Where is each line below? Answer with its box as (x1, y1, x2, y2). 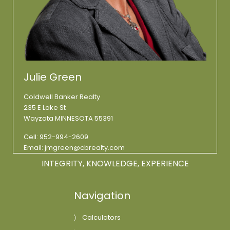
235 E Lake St (24, 103, 66, 113)
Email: (24, 143, 45, 153)
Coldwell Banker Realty (24, 92, 100, 102)
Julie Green (24, 70, 82, 85)
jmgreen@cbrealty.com (45, 143, 125, 153)
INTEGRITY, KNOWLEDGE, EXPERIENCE (41, 158, 189, 170)
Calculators (82, 213, 121, 223)
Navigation (74, 188, 130, 203)
